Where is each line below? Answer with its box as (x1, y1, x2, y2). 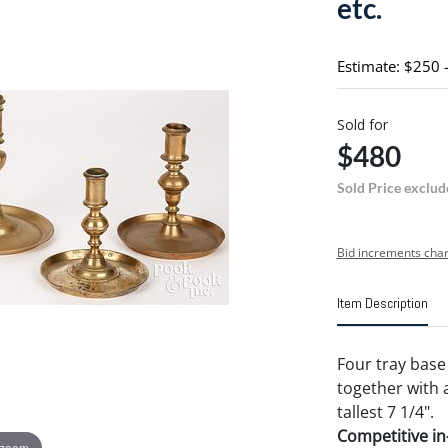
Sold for (336, 115, 388, 134)
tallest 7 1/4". (336, 401, 434, 423)
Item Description (336, 294, 428, 312)
